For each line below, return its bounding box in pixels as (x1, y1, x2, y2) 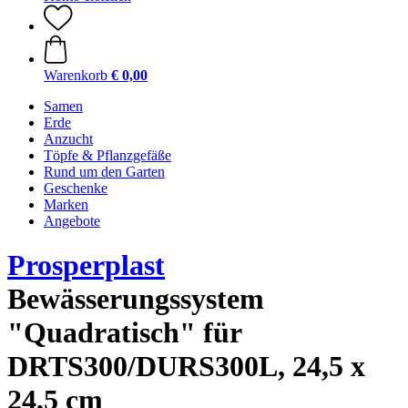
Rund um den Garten (44, 164, 165, 179)
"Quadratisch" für (7, 316, 241, 350)
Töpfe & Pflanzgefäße (44, 148, 171, 163)
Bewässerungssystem (7, 282, 264, 316)
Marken (44, 197, 88, 212)
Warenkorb (44, 67, 107, 83)
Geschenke (44, 180, 107, 196)
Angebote (44, 213, 100, 229)
